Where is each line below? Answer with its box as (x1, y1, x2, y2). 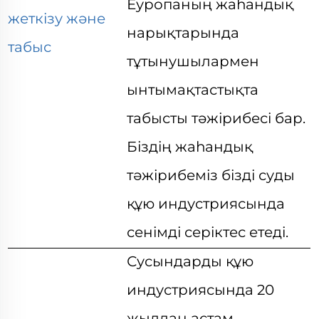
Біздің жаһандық (127, 138, 253, 155)
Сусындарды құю (127, 253, 254, 270)
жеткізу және (8, 10, 106, 27)
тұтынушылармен (127, 53, 260, 70)
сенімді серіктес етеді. (127, 224, 289, 241)
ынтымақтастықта (127, 81, 259, 98)
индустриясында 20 (127, 281, 275, 298)
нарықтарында (127, 24, 240, 41)
